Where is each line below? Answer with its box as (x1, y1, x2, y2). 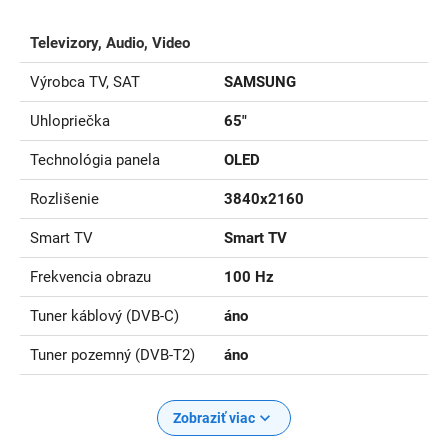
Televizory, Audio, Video (30, 33, 190, 52)
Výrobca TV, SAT (30, 72, 140, 91)
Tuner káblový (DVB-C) (30, 306, 179, 325)
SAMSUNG (224, 72, 296, 91)
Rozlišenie (30, 189, 99, 208)
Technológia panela (30, 150, 160, 169)
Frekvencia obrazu (30, 267, 151, 286)
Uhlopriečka (30, 111, 110, 130)
